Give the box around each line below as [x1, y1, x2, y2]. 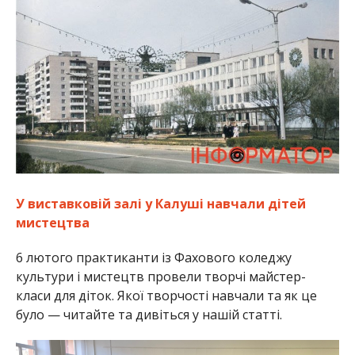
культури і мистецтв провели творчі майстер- [15, 268, 306, 286]
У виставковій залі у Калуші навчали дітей [15, 195, 306, 213]
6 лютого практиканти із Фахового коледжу [15, 249, 292, 267]
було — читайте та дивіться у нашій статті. [15, 306, 282, 324]
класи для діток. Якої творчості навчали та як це [15, 287, 317, 305]
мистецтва [15, 214, 90, 232]
